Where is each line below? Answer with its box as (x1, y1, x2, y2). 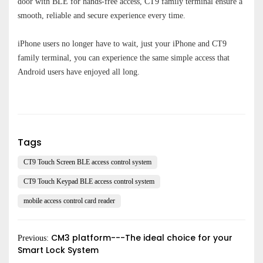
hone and (180, 39, 212, 48)
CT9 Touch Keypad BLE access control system (23, 177, 154, 186)
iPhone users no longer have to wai (18, 39, 134, 48)
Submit (114, 112, 149, 126)
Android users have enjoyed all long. (18, 67, 140, 76)
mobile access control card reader (23, 197, 115, 205)
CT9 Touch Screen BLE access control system (23, 158, 151, 167)
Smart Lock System (18, 244, 99, 256)
